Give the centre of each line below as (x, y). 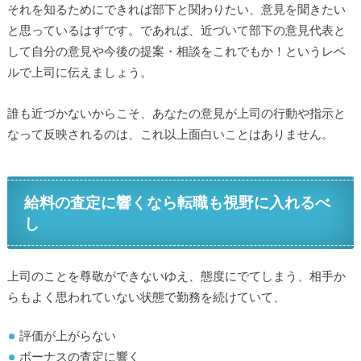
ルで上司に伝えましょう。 (79, 72)
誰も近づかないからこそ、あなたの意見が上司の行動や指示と (176, 112)
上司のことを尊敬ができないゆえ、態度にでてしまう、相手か (176, 275)
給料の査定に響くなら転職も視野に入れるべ (178, 202)
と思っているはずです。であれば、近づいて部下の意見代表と (176, 30)
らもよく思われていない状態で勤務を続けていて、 (146, 296)
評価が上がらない (68, 336)
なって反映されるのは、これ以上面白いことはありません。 (170, 133)
